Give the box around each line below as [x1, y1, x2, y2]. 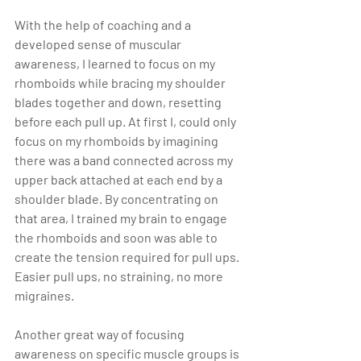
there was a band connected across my [15, 152, 235, 168]
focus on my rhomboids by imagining [15, 133, 221, 149]
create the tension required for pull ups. [15, 249, 242, 265]
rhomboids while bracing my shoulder [15, 75, 228, 91]
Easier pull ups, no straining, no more [15, 268, 226, 284]
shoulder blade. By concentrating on [15, 191, 221, 207]
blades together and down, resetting [15, 94, 224, 110]
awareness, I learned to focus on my [15, 56, 218, 72]
